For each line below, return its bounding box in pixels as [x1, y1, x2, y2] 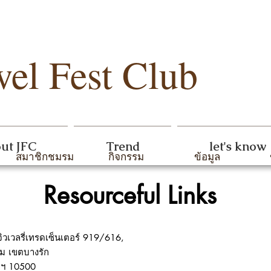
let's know [209, 139, 266, 154]
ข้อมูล [194, 151, 220, 163]
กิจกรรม [108, 151, 144, 163]
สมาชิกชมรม [16, 151, 74, 163]
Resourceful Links [44, 180, 217, 211]
